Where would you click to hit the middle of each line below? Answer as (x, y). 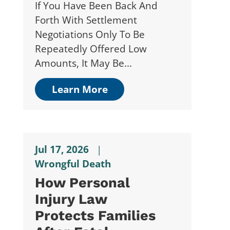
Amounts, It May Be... (83, 63)
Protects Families (95, 215)
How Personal (82, 183)
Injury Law (71, 199)
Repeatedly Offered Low (91, 48)
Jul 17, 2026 (62, 149)
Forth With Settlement (86, 20)
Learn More (80, 89)
